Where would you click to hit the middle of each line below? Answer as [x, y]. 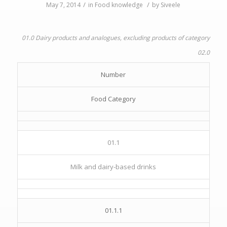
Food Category [113, 99]
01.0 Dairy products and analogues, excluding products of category [116, 38]
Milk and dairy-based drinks [113, 167]
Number [113, 74]
